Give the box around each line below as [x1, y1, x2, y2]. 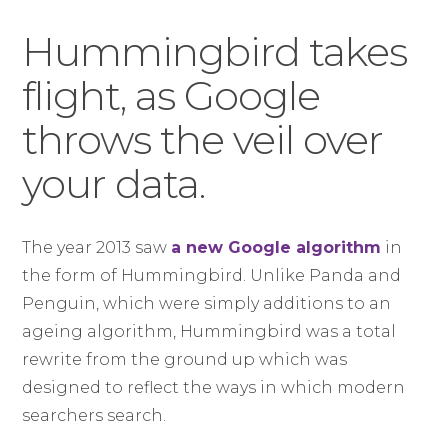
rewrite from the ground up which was [22, 350, 348, 369]
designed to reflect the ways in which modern [22, 378, 406, 397]
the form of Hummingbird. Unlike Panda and [22, 266, 402, 285]
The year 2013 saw [22, 238, 172, 257]
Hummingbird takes [22, 27, 408, 76]
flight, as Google [22, 71, 321, 120]
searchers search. [22, 406, 167, 425]
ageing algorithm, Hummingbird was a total [22, 322, 397, 341]
